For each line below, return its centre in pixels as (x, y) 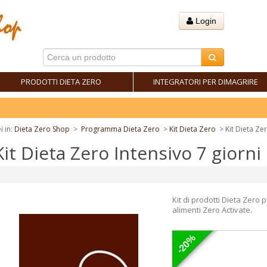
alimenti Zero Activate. (212, 210)
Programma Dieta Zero (120, 129)
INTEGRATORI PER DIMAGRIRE (205, 82)
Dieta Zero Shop (42, 129)
